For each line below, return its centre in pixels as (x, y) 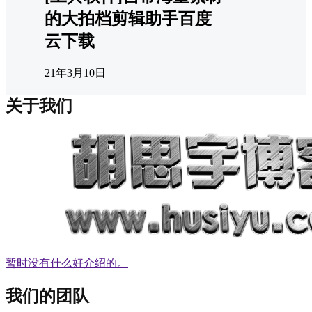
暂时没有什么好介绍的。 (67, 263)
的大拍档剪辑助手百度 (128, 19)
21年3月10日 (75, 72)
